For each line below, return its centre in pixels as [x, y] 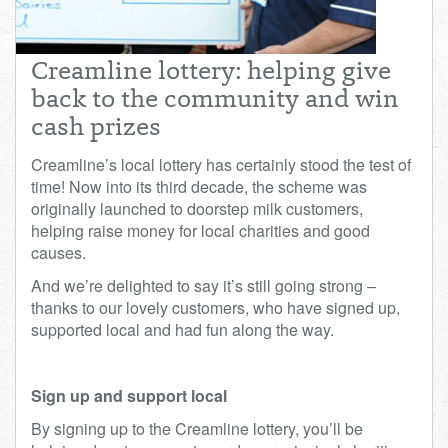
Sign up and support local [131, 395]
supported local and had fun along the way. [184, 329]
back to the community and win [215, 101]
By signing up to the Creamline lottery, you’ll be [197, 428]
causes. [62, 252]
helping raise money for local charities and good [200, 230]
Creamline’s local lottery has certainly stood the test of [221, 164]
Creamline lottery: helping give [211, 73]
